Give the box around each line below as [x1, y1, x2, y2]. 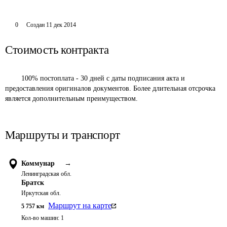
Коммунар [21, 160, 55, 167]
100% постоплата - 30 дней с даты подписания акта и [5, 74, 21, 82]
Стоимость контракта [5, 44, 109, 56]
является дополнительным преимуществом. [5, 95, 138, 102]
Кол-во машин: [21, 214, 59, 221]
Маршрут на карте [48, 201, 111, 210]
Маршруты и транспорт [5, 129, 120, 141]
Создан [26, 21, 45, 28]
